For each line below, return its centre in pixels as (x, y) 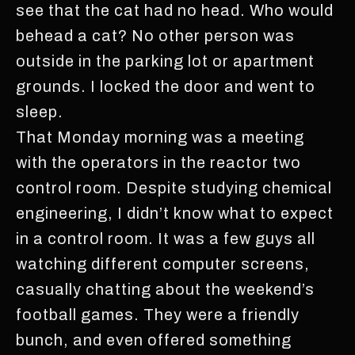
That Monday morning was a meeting (160, 137)
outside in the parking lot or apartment (165, 61)
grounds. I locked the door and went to (166, 86)
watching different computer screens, (163, 263)
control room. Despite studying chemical (174, 187)
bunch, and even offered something (154, 340)
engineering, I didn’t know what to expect (175, 213)
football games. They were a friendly (158, 314)
